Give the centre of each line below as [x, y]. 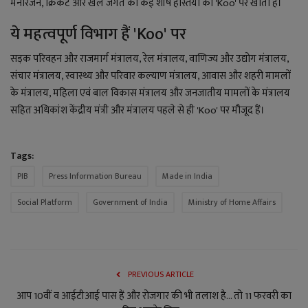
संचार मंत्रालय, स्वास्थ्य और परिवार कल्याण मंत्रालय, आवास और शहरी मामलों [151, 76]
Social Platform [45, 202]
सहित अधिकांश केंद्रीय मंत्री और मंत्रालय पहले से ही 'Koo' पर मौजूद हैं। [137, 111]
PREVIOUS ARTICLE [161, 275]
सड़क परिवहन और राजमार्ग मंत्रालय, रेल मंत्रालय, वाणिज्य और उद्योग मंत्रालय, [150, 59]
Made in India [187, 176]
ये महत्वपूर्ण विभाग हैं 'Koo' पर [98, 35]
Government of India [130, 202]
